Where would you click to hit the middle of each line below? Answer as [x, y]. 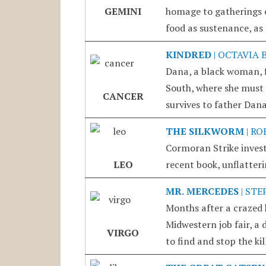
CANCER [123, 96]
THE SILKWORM [205, 131]
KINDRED [188, 54]
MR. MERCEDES [202, 191]
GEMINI [123, 11]
